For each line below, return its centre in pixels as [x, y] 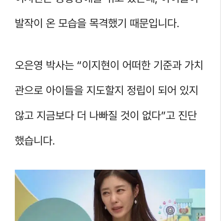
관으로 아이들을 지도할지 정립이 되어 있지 [107, 90]
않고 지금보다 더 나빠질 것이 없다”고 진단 [106, 115]
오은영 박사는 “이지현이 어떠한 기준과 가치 [109, 65]
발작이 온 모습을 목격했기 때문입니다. [97, 23]
